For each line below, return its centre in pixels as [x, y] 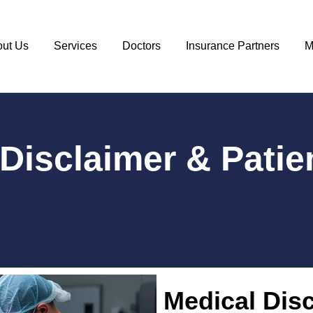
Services [76, 46]
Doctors [142, 46]
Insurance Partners [233, 46]
